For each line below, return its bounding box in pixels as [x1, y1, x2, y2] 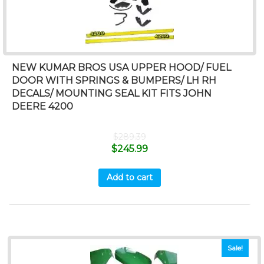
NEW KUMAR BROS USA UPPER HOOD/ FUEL [12, 61, 231, 73]
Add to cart [106, 172, 153, 183]
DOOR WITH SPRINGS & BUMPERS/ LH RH [12, 74, 216, 86]
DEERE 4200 [12, 100, 73, 112]
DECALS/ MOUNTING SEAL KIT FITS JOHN [12, 87, 212, 99]
